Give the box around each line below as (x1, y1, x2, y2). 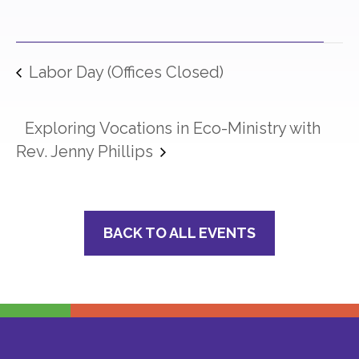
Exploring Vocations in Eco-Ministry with (25, 118, 321, 138)
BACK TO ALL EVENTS (103, 224, 256, 242)
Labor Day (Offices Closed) (25, 62, 224, 82)
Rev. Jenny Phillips (16, 142, 157, 162)
